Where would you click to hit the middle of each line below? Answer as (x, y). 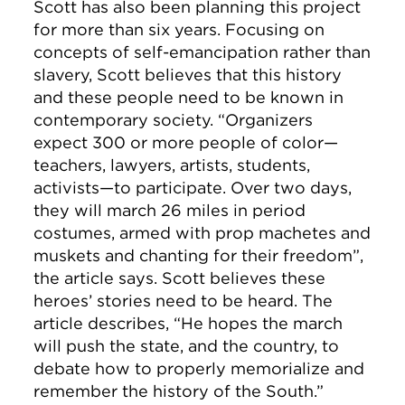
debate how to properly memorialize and (199, 368)
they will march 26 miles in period (170, 210)
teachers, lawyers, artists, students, (172, 165)
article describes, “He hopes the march (188, 323)
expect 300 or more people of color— (186, 142)
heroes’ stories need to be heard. (168, 301)
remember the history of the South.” (179, 391)
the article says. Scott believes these (180, 278)
